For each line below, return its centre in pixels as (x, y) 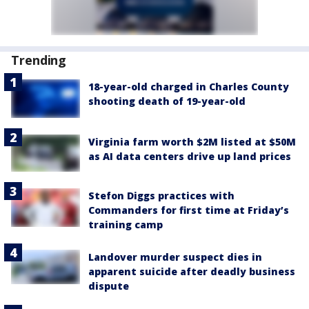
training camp (126, 224)
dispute (109, 286)
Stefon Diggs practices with (161, 195)
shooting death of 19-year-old (167, 101)
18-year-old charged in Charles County (189, 87)
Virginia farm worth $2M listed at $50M (192, 142)
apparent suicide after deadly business (192, 271)
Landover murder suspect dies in (175, 257)
